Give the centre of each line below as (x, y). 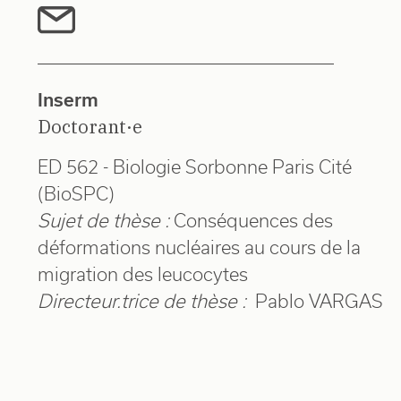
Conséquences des (253, 220)
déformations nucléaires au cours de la (199, 247)
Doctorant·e (90, 126)
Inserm (68, 99)
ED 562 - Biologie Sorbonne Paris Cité (195, 166)
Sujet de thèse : (103, 220)
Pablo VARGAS (317, 301)
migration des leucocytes (143, 274)
